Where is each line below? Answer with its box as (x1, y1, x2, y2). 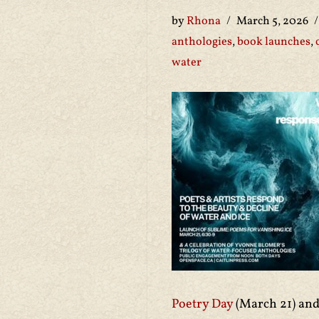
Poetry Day (172, 296, 233, 313)
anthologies (172, 34, 232, 50)
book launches (237, 34, 310, 50)
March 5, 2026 (236, 14, 308, 29)
